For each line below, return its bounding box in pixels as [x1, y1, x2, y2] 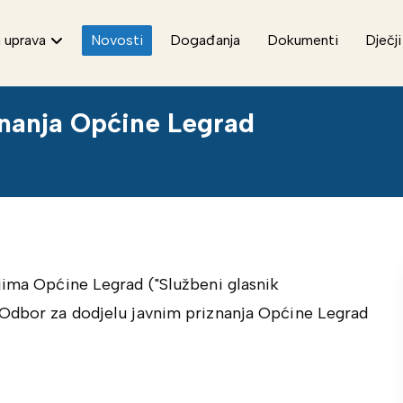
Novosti [91, 31, 144, 49]
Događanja [170, 31, 241, 49]
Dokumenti [267, 31, 339, 49]
